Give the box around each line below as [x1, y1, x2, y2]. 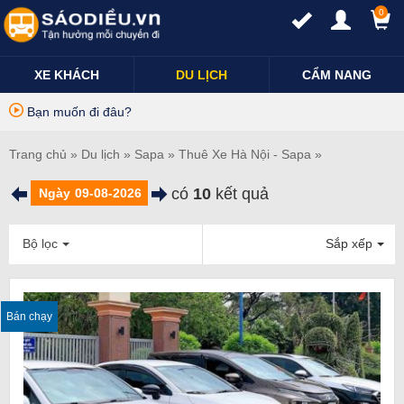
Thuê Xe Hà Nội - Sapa [179, 146, 311, 161]
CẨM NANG [301, 67, 372, 82]
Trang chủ [9, 146, 67, 161]
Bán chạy [6, 309, 52, 323]
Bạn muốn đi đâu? [23, 104, 132, 119]
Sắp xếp [325, 235, 372, 251]
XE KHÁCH [34, 67, 100, 82]
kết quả [211, 184, 269, 203]
